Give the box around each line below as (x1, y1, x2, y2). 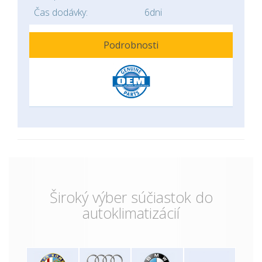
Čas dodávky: (34, 6, 88, 19)
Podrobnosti (104, 39, 158, 51)
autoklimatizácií (82, 203, 180, 223)
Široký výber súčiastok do (49, 187, 213, 207)
